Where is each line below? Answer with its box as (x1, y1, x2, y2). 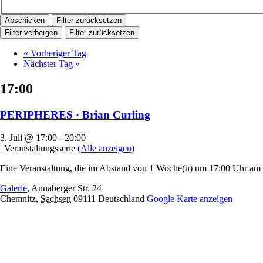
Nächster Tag (23, 59, 75, 69)
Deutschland (98, 193, 144, 204)
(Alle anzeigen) (77, 143, 134, 153)
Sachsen (41, 193, 71, 204)
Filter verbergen (5, 28, 58, 38)
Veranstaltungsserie (2, 143, 77, 153)
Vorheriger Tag (28, 48, 86, 59)
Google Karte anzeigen (147, 193, 232, 204)
